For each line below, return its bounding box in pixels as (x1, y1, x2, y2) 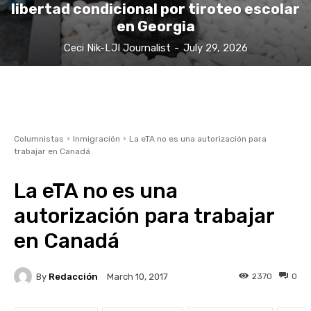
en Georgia (116, 17, 195, 35)
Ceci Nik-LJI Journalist (63, 42, 171, 55)
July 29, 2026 (183, 42, 248, 55)
